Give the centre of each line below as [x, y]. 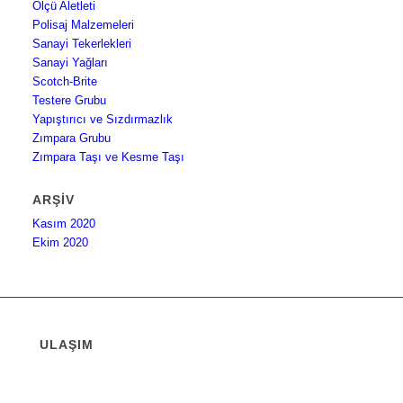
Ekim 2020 [61, 243]
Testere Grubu [70, 101]
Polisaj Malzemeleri [84, 25]
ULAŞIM [67, 345]
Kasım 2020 [64, 224]
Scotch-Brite [65, 82]
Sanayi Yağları [71, 63]
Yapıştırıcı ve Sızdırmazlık [103, 120]
